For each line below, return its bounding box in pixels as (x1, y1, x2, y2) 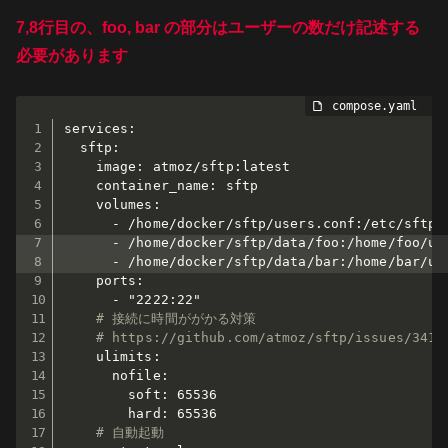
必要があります (16, 47, 128, 65)
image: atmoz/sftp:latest (63, 158, 291, 174)
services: (63, 120, 137, 136)
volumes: (63, 196, 161, 212)
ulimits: (63, 348, 161, 364)
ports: (63, 272, 145, 288)
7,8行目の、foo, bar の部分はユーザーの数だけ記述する (16, 19, 420, 37)
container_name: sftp (63, 177, 258, 193)
